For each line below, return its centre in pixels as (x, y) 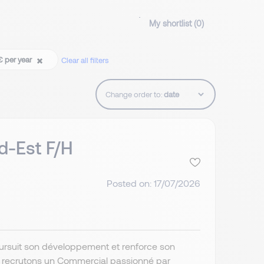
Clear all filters (85, 60)
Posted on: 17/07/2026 (153, 183)
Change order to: (134, 95)
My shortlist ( (173, 24)
